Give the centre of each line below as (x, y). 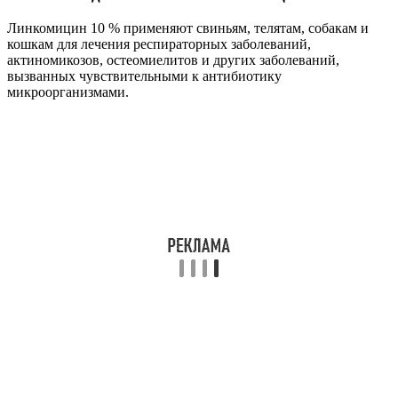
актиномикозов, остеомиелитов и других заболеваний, (173, 60)
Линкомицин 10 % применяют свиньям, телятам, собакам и (188, 28)
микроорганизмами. (68, 92)
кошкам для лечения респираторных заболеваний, (159, 44)
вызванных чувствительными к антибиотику (144, 76)
